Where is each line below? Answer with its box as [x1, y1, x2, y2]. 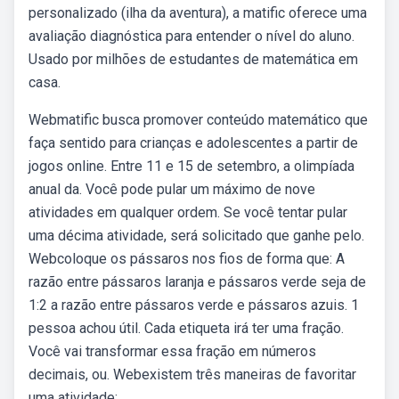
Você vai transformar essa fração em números [28, 343, 316, 360]
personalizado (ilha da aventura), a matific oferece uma [28, 4, 367, 21]
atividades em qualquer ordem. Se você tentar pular [28, 204, 347, 221]
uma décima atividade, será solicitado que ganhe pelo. [28, 227, 364, 244]
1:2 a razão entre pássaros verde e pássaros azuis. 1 [28, 297, 359, 313]
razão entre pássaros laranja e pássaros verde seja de [28, 273, 366, 290]
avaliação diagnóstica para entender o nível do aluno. [28, 28, 354, 45]
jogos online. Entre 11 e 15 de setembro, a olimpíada [28, 158, 354, 175]
